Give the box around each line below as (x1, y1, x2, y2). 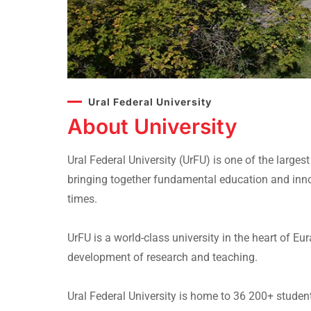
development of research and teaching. (67, 250, 258, 264)
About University (67, 113, 237, 139)
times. (67, 192, 97, 205)
